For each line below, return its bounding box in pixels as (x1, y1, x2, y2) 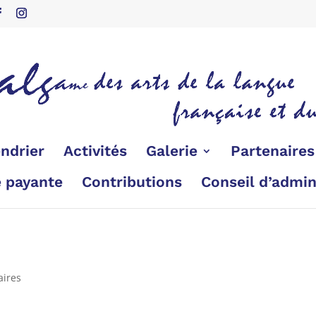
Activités (63, 141, 127, 159)
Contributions (81, 172, 182, 190)
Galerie (145, 141, 197, 159)
